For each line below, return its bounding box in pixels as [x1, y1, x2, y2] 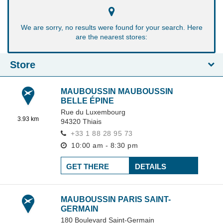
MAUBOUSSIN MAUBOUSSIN [61, 87, 173, 96]
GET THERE [66, 162, 109, 171]
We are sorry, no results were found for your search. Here [20, 23, 203, 31]
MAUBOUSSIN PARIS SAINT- [61, 195, 171, 204]
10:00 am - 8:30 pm [69, 141, 138, 149]
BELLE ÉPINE [61, 97, 114, 105]
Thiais [83, 117, 102, 125]
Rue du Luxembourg [61, 108, 125, 116]
